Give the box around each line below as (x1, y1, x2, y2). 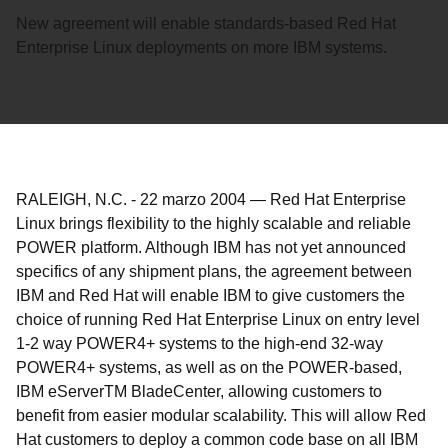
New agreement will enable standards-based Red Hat (16, 15, 396, 32)
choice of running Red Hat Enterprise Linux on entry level (16, 311, 420, 328)
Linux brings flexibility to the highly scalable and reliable (16, 215, 411, 232)
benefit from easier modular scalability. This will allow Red (16, 407, 426, 424)
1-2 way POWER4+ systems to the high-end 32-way (16, 335, 383, 352)
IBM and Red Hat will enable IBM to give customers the (16, 287, 405, 304)
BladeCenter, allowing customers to (127, 383, 382, 400)
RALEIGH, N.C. (16, 191, 127, 208)
